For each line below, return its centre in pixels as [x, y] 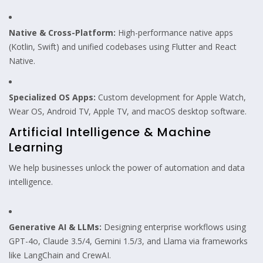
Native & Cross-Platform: [62, 32]
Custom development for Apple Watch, [171, 97]
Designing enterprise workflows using [174, 227]
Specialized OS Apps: [52, 97]
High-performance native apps [174, 32]
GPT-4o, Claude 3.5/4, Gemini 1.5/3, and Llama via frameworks [128, 241]
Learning [36, 147]
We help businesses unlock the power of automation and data [127, 167]
